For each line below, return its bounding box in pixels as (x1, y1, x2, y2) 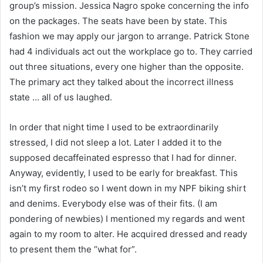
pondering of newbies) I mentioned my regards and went (9, 213, 245, 225)
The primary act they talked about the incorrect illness (9, 76, 234, 88)
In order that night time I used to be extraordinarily (9, 122, 218, 133)
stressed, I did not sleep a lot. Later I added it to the (9, 137, 222, 149)
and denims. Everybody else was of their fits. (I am (9, 198, 217, 210)
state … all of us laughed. (9, 92, 112, 103)
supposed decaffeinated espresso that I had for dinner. (9, 152, 237, 164)
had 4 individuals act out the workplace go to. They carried (9, 46, 252, 58)
